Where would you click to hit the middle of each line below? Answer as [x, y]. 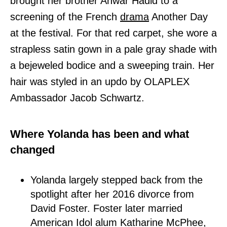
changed [32, 149]
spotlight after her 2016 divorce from [112, 194]
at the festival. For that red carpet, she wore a [113, 33]
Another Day [178, 16]
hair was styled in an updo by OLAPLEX [100, 81]
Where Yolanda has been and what [100, 134]
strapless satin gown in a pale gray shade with [113, 49]
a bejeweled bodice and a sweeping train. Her [112, 65]
